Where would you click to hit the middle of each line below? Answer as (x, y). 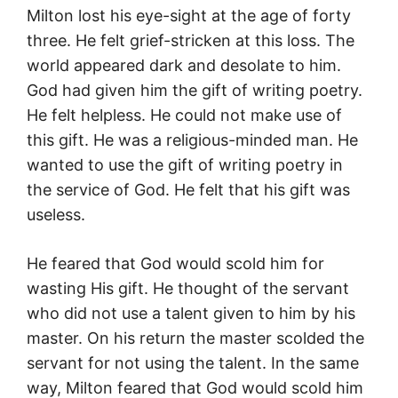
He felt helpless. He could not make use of (184, 115)
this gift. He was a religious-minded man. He (192, 140)
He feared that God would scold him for (175, 264)
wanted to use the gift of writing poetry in (185, 165)
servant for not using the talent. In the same (193, 363)
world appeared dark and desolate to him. (184, 66)
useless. (56, 215)
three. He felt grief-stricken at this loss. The (191, 41)
